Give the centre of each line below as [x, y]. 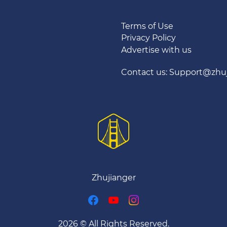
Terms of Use [147, 26]
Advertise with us [156, 50]
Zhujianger [113, 178]
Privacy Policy [148, 38]
